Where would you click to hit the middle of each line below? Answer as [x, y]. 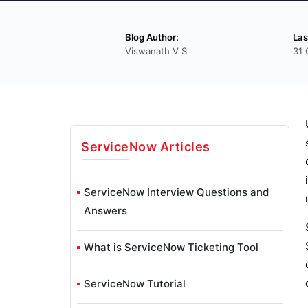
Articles [184, 147]
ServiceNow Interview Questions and [176, 192]
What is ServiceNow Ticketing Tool [171, 247]
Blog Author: [152, 37]
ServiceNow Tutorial [135, 284]
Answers [106, 211]
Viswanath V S [156, 51]
